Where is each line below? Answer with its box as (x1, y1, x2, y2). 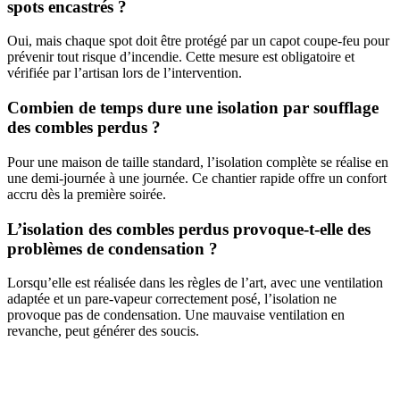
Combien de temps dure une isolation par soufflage (7, 98, 379, 118)
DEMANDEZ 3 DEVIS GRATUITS (88, 368, 312, 384)
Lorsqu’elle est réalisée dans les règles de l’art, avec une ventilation (7, 275, 383, 291)
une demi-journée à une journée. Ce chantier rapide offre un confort (7, 170, 387, 186)
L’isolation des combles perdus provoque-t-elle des (7, 219, 371, 238)
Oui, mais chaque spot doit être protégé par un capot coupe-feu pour (7, 33, 389, 49)
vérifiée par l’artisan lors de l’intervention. (7, 65, 242, 81)
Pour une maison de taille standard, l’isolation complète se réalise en (7, 154, 388, 170)
